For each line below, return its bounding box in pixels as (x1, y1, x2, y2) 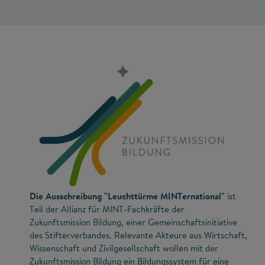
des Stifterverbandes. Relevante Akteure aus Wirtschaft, (30, 229, 247, 242)
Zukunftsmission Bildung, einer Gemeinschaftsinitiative (30, 216, 237, 229)
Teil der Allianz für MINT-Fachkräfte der (30, 203, 185, 216)
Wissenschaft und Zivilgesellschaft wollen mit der (30, 242, 218, 255)
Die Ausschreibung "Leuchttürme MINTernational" (30, 190, 225, 203)
